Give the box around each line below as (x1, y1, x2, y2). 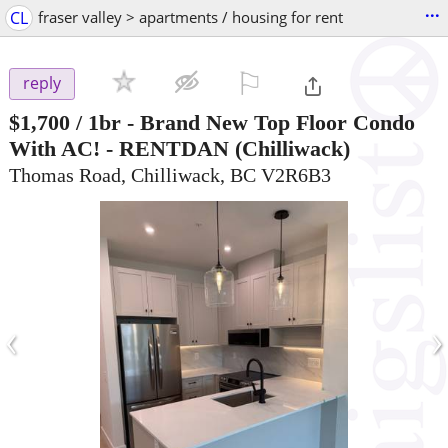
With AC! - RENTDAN (9, 135, 229, 161)
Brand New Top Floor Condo (140, 109, 415, 135)
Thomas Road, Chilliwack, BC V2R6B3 (9, 163, 331, 186)
